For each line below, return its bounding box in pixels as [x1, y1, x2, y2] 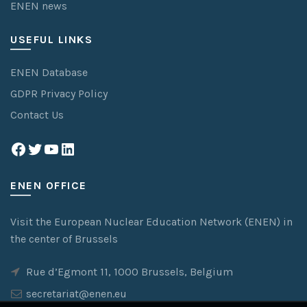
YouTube [42, 138, 103, 158]
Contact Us [10, 108, 64, 121]
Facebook [10, 138, 78, 158]
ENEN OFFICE [10, 178, 87, 192]
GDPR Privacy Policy [10, 86, 108, 100]
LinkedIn [59, 138, 120, 158]
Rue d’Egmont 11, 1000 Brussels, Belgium [23, 265, 233, 278]
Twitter [26, 138, 77, 158]
